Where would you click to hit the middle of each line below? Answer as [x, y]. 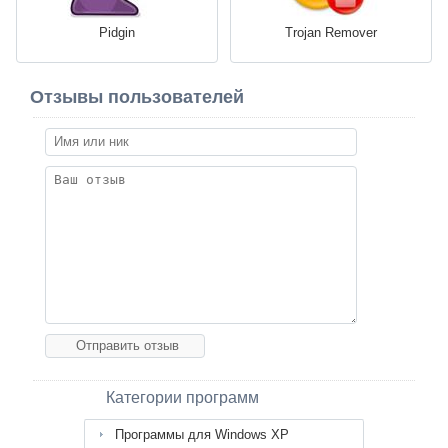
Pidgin [117, 33]
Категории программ [182, 398]
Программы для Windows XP [202, 435]
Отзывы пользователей [137, 97]
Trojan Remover [331, 33]
